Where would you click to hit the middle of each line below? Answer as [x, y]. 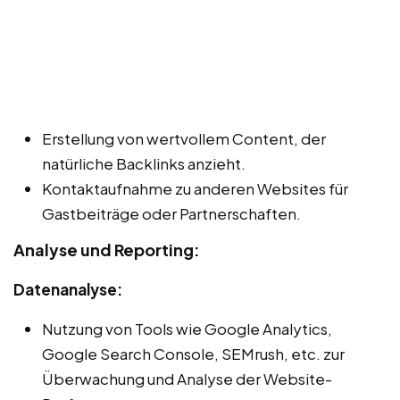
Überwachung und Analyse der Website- [187, 378]
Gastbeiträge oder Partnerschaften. [171, 213]
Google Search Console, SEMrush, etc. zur [193, 353]
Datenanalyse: [68, 289]
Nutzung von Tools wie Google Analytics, [187, 328]
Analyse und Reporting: [107, 249]
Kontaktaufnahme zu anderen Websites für [195, 188]
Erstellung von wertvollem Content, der [184, 138]
